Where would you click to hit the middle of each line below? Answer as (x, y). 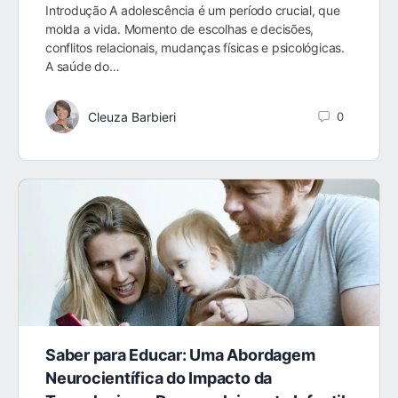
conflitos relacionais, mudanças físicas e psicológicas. (195, 48)
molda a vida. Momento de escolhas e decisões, (180, 29)
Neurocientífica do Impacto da (159, 378)
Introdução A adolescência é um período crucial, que (193, 11)
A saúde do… (83, 67)
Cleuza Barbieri (132, 116)
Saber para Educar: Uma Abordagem (180, 354)
